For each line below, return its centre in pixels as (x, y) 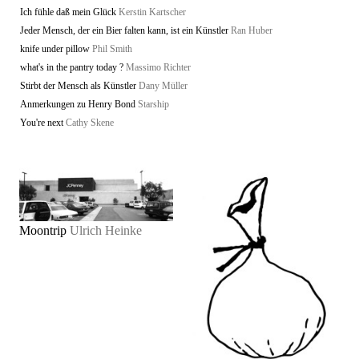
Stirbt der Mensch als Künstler (78, 86)
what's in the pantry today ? (72, 67)
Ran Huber (252, 30)
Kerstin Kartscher (152, 12)
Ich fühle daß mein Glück (68, 12)
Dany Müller (163, 86)
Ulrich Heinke (106, 230)
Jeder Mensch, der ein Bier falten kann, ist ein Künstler (124, 30)
